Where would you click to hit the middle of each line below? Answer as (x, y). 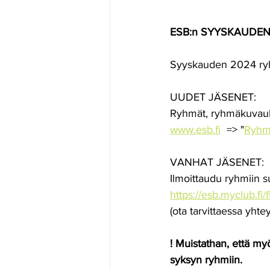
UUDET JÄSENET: (213, 97)
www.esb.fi (195, 130)
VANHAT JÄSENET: (217, 162)
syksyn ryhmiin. (206, 260)
